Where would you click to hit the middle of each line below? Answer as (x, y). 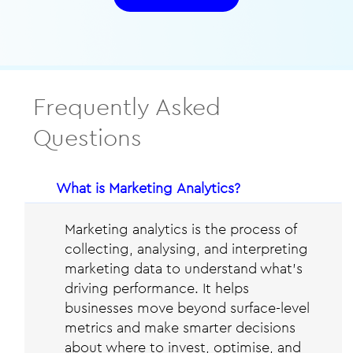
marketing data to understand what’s (183, 269)
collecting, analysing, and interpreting (186, 249)
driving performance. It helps (156, 288)
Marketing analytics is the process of (180, 229)
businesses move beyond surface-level (187, 308)
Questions (88, 137)
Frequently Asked (127, 107)
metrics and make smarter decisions (180, 328)
